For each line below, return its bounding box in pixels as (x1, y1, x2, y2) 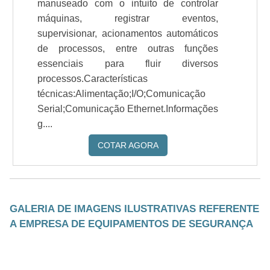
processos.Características (37, 74, 148, 84)
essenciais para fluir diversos (37, 58, 219, 69)
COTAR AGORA (97, 140, 159, 150)
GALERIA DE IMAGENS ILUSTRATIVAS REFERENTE (10, 203, 260, 215)
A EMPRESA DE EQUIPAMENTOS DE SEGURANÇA (10, 218, 254, 230)
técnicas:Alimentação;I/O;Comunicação (37, 89, 206, 99)
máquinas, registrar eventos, (37, 13, 219, 24)
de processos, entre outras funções (37, 43, 219, 54)
